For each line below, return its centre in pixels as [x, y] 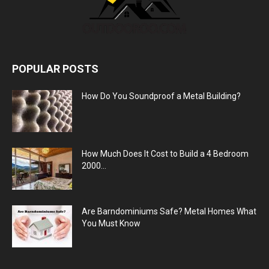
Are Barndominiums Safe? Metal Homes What [169, 211]
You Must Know [111, 223]
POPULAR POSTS [55, 69]
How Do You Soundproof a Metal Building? [161, 96]
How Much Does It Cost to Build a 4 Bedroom [165, 154]
